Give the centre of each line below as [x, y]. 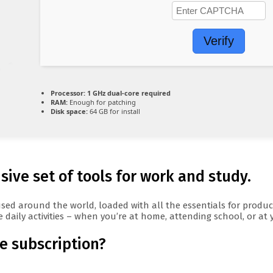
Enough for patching [102, 102]
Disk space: [69, 112]
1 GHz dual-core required [128, 93]
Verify [219, 41]
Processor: [68, 93]
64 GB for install [114, 112]
